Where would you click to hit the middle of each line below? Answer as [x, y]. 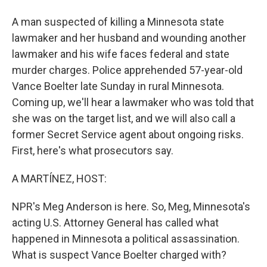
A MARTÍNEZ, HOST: [59, 178]
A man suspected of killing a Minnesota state [118, 22]
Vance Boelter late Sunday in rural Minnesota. [118, 86]
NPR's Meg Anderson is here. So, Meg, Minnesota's [131, 207]
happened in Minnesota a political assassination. [126, 239]
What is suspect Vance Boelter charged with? [119, 255]
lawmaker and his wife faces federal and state [121, 54]
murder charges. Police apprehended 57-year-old [127, 70]
